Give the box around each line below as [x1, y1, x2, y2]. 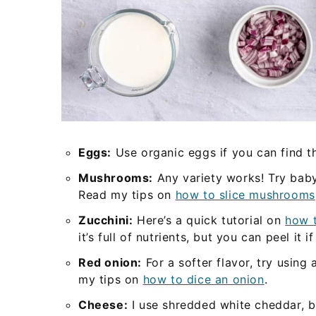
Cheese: [78, 298, 128, 312]
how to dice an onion [142, 272, 265, 286]
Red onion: [78, 255, 142, 269]
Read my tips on [78, 188, 176, 202]
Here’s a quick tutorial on [133, 213, 286, 227]
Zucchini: [78, 213, 133, 227]
